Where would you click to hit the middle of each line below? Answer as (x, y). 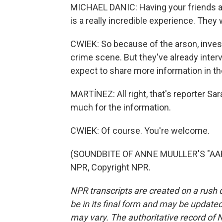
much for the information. (121, 107)
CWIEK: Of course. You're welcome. (140, 131)
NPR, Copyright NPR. (111, 167)
